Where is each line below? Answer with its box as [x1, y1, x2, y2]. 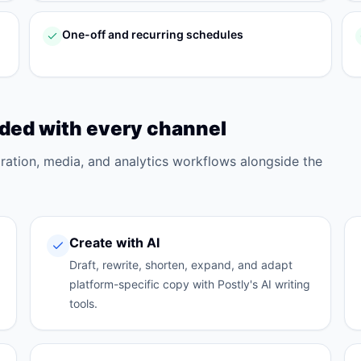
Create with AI [69, 234, 160, 251]
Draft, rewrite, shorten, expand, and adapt [69, 258, 293, 272]
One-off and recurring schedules [62, 27, 243, 41]
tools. [69, 297, 98, 310]
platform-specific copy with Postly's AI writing [69, 277, 311, 291]
